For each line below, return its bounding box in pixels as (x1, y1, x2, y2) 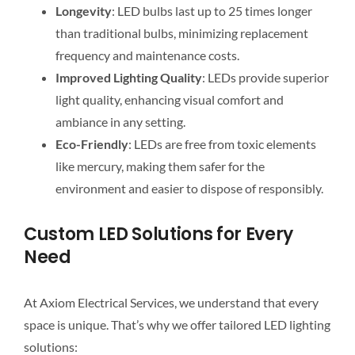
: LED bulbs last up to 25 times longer (111, 2, 312, 18)
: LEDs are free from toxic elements (128, 136, 316, 151)
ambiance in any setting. (55, 113, 185, 129)
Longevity (55, 2, 112, 18)
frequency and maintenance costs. (55, 47, 239, 63)
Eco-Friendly (55, 136, 128, 151)
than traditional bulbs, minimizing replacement (55, 25, 308, 40)
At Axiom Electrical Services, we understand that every (23, 295, 319, 311)
